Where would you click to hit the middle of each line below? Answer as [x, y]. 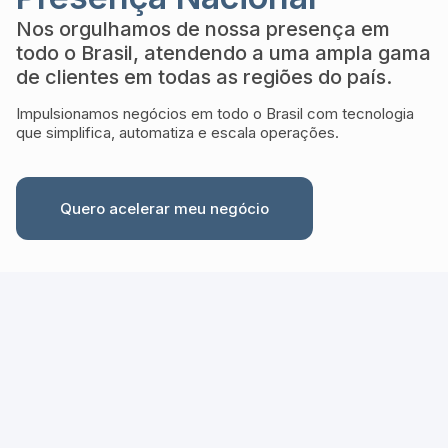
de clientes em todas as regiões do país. [204, 76]
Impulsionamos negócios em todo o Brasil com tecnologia [215, 113]
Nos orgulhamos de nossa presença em [203, 28]
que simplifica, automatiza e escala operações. [177, 132]
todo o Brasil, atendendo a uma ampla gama [223, 52]
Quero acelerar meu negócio [164, 208]
